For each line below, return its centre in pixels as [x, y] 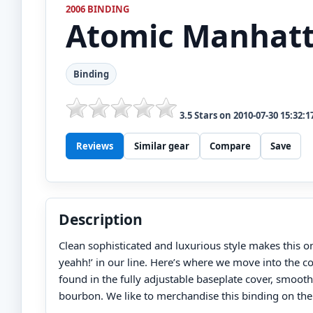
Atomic [120, 36]
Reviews [95, 146]
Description [101, 219]
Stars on [213, 115]
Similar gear [162, 146]
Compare [230, 146]
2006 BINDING [97, 9]
